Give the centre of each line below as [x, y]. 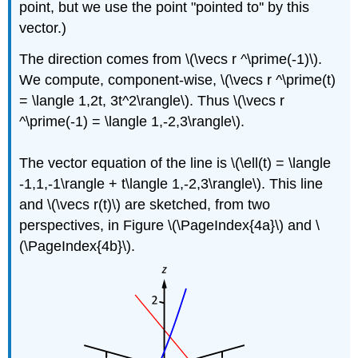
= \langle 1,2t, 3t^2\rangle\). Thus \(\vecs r [152, 100]
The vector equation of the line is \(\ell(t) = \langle [175, 163]
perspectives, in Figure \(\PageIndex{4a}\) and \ [170, 225]
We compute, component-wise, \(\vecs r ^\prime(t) [178, 80]
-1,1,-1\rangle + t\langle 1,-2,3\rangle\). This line [171, 183]
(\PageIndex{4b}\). [78, 246]
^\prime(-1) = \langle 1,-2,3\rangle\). [132, 121]
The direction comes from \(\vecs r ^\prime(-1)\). [171, 59]
